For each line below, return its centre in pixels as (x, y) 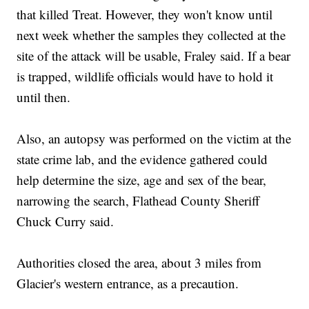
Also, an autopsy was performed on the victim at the (154, 139)
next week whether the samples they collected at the (151, 35)
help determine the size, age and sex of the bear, (142, 180)
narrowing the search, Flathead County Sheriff (138, 201)
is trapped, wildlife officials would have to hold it (145, 77)
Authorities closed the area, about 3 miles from (139, 263)
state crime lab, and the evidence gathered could (142, 159)
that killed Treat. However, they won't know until (145, 14)
